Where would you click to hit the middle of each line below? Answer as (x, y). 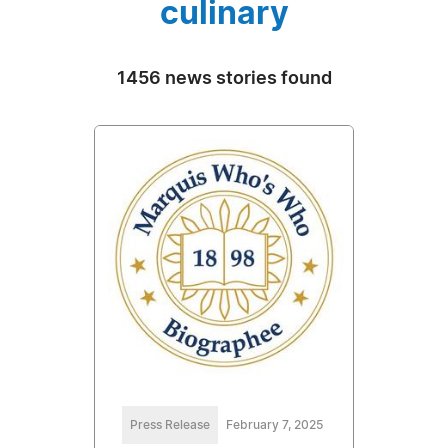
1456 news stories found (224, 78)
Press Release (169, 424)
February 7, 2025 (274, 424)
